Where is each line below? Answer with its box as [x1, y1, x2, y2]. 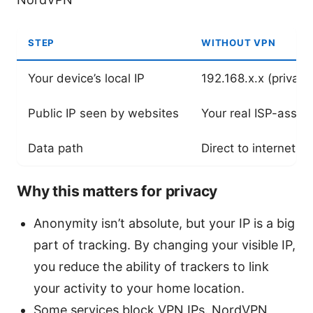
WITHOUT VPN [201, 36, 276, 48]
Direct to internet [201, 140, 296, 155]
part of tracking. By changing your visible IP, [34, 237, 296, 252]
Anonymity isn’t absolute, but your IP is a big [34, 215, 295, 231]
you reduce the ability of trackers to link [34, 259, 269, 274]
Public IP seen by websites [28, 105, 179, 120]
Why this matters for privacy [17, 182, 218, 200]
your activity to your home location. [34, 280, 245, 296]
